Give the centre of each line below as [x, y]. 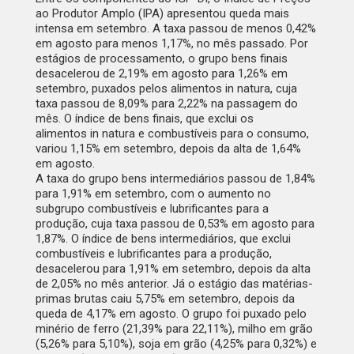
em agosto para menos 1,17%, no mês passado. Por [171, 44]
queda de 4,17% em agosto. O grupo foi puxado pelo [171, 314]
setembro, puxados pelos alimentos [128, 89]
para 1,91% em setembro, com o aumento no [153, 194]
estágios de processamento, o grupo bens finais [161, 59]
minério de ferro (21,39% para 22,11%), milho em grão [174, 329]
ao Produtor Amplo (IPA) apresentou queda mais [162, 14]
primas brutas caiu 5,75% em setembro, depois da [165, 299]
